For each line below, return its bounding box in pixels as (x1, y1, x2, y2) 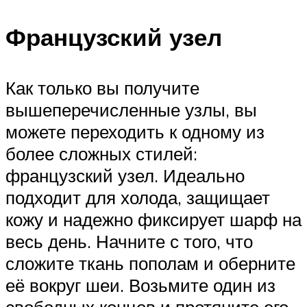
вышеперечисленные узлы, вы (5, 98, 257, 121)
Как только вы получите (5, 76, 199, 99)
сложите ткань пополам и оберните (5, 251, 295, 274)
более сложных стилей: (5, 142, 197, 164)
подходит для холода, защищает (5, 186, 270, 208)
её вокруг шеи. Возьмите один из (5, 273, 275, 296)
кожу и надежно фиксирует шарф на (5, 208, 302, 230)
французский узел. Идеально (5, 164, 245, 186)
